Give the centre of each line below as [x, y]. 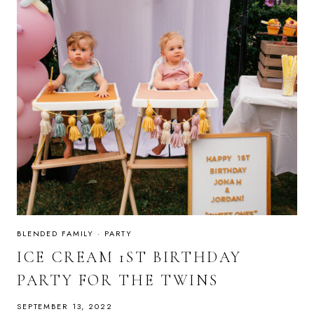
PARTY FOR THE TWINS [118, 280]
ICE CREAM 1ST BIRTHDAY [130, 257]
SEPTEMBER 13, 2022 [65, 306]
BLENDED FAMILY [56, 234]
